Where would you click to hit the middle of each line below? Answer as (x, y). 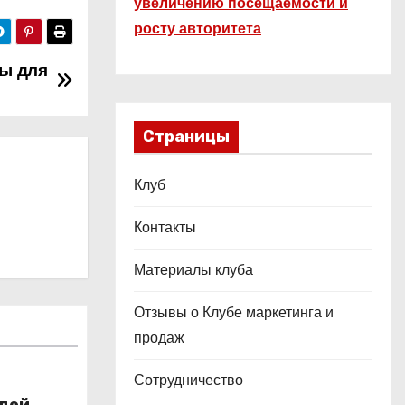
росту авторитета (198, 28)
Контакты (165, 227)
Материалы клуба (193, 270)
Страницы (186, 137)
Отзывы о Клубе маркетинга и (234, 312)
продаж (159, 338)
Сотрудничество (188, 380)
